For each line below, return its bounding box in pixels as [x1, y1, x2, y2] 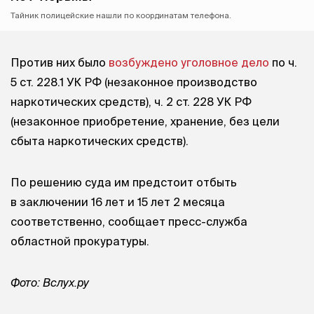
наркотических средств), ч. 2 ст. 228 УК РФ [11, 95, 252, 108]
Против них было [11, 55, 109, 69]
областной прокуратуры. [11, 234, 149, 247]
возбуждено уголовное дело [109, 55, 269, 69]
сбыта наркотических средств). [11, 134, 189, 147]
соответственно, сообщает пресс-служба [11, 214, 247, 228]
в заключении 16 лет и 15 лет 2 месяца [11, 195, 225, 208]
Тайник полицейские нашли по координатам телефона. [11, 11, 231, 20]
